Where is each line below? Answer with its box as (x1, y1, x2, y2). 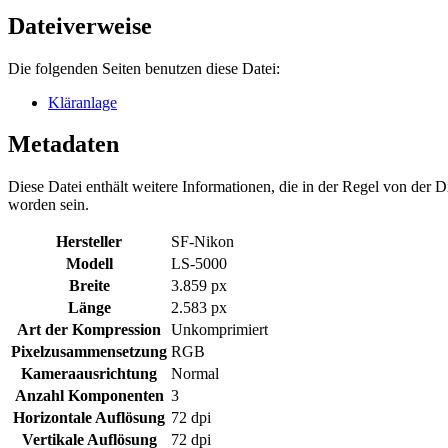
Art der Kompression (17, 321, 161, 339)
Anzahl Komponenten (14, 387, 164, 405)
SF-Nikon (171, 233, 234, 251)
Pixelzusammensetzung (11, 343, 167, 361)
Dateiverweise (8, 12, 152, 39)
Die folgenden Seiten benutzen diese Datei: (8, 59, 280, 77)
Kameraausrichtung (21, 365, 157, 383)
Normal (171, 365, 219, 383)
